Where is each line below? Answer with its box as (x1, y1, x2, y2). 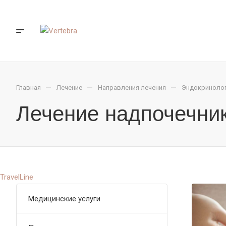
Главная (16, 84, 41, 91)
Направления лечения (98, 84, 166, 91)
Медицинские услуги (28, 194, 100, 203)
